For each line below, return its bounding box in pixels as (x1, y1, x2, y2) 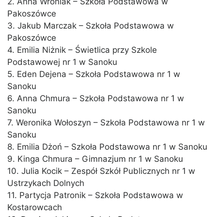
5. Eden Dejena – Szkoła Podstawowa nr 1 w (7, 69, 180, 79)
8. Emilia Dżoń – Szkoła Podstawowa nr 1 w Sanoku (7, 142, 207, 152)
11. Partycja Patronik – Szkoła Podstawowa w (7, 190, 183, 201)
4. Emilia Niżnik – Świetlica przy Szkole (7, 45, 157, 55)
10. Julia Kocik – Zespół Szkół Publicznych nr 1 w (7, 166, 195, 176)
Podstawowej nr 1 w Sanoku (7, 57, 117, 67)
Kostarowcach (7, 202, 62, 213)
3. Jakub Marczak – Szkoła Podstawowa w (7, 21, 174, 31)
